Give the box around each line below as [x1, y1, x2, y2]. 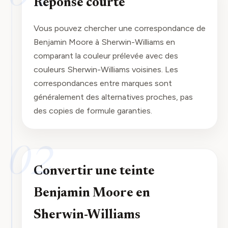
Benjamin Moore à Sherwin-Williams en [33, 36, 175, 47]
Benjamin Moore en [33, 186, 150, 200]
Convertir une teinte [33, 164, 155, 178]
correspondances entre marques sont [33, 77, 172, 88]
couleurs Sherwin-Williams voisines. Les [33, 64, 178, 74]
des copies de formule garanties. [33, 105, 152, 116]
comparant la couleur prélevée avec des [33, 50, 178, 61]
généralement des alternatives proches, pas [33, 91, 193, 102]
